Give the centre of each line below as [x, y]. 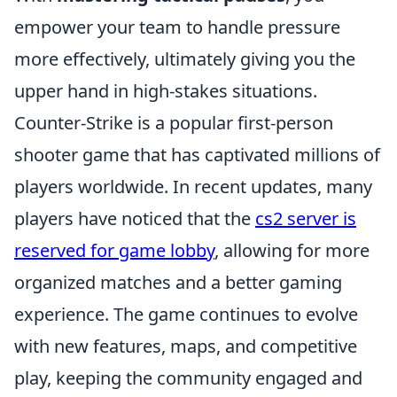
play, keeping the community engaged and [188, 378]
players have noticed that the [135, 218]
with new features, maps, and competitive [186, 346]
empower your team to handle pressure [177, 27]
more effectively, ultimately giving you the [185, 58]
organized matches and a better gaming [178, 282]
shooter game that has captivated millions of [197, 154]
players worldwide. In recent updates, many [193, 186]
